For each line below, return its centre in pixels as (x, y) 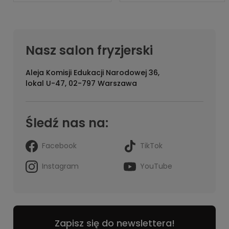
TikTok (151, 145)
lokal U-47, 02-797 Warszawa (81, 83)
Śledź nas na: (67, 123)
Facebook (59, 145)
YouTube (156, 166)
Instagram (60, 166)
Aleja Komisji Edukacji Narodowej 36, (93, 73)
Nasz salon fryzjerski (89, 50)
